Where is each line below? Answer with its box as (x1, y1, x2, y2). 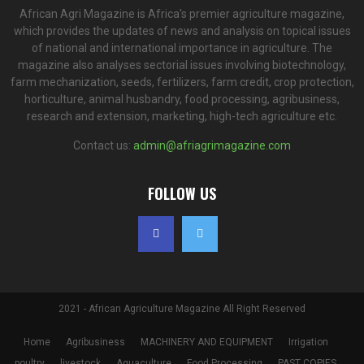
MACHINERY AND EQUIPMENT (140, 336, 273, 349)
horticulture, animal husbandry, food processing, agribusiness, (24, 93, 340, 106)
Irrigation (288, 336, 328, 349)
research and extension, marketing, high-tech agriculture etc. (27, 110, 337, 123)
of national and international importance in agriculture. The (32, 41, 332, 55)
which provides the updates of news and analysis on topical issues (13, 24, 351, 38)
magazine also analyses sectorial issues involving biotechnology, (18, 58, 346, 72)
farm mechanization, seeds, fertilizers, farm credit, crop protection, (10, 76, 354, 89)
